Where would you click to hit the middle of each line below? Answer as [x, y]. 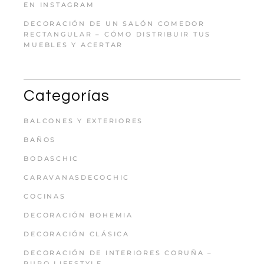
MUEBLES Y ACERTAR [74, 44]
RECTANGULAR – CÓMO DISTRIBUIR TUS [118, 34]
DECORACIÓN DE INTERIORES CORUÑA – [118, 253]
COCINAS [45, 196]
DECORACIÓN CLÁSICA [77, 234]
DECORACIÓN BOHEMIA [78, 215]
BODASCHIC [52, 158]
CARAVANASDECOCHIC [77, 177]
